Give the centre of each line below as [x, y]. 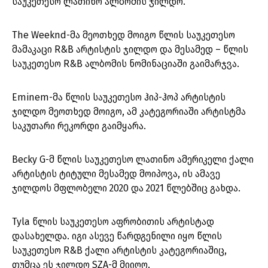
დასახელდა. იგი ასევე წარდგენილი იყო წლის [117, 236]
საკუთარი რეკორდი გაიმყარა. [80, 126]
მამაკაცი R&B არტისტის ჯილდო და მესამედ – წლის [130, 50]
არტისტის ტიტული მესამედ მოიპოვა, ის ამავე [116, 174]
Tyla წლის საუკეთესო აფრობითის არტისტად [113, 222]
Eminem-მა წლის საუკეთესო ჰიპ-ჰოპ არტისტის [119, 98]
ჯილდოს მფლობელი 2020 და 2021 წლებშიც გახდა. [126, 188]
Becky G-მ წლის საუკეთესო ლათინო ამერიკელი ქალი [133, 160]
